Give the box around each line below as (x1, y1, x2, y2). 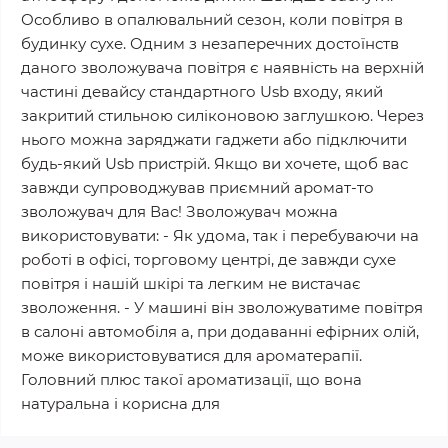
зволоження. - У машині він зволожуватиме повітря (21, 298, 423, 317)
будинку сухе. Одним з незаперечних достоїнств (21, 34, 399, 53)
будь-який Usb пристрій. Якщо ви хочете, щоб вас (21, 154, 408, 173)
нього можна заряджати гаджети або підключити (21, 130, 407, 149)
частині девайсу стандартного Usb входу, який (21, 82, 383, 101)
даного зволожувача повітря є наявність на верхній (21, 58, 424, 77)
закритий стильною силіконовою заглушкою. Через (21, 106, 424, 125)
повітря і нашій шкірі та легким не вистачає (21, 274, 361, 293)
